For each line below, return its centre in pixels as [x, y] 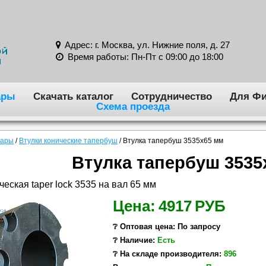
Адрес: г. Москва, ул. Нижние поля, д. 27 [146, 45]
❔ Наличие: [135, 240]
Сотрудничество [171, 96]
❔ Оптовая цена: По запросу [166, 227]
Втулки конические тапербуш [69, 141]
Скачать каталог [73, 96]
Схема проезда [133, 106]
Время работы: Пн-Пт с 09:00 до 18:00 [144, 57]
